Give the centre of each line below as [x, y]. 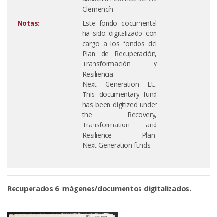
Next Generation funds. [117, 145]
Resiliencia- [99, 74]
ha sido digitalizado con [120, 33]
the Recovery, [120, 115]
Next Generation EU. [120, 84]
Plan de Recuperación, [120, 54]
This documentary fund [120, 94]
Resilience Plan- [120, 135]
